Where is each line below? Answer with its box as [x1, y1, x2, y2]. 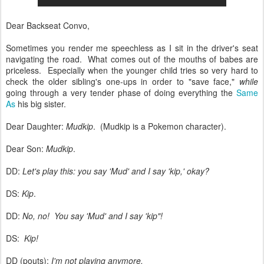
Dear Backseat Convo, [6, 19, 90, 31]
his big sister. [15, 98, 66, 110]
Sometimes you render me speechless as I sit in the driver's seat [6, 42, 258, 54]
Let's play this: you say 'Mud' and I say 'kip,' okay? [22, 165, 209, 177]
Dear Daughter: [6, 120, 66, 132]
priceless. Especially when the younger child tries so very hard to [6, 64, 258, 76]
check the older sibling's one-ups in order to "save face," [6, 75, 239, 87]
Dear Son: [6, 143, 46, 154]
